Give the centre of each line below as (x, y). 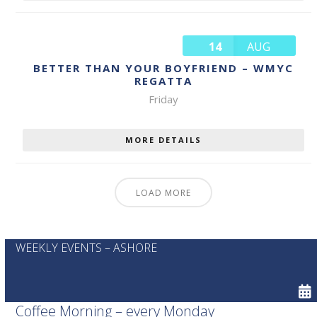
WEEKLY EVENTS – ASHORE (87, 247)
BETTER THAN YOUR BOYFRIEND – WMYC (164, 68)
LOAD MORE (164, 192)
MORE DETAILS (164, 139)
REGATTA (164, 80)
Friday (164, 99)
